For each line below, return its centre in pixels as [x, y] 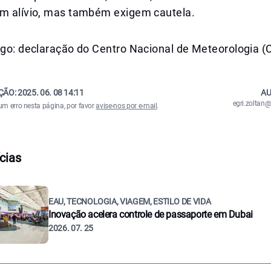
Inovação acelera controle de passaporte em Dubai [151, 214]
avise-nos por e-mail [126, 106]
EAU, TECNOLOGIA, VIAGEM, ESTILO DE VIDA [130, 201]
